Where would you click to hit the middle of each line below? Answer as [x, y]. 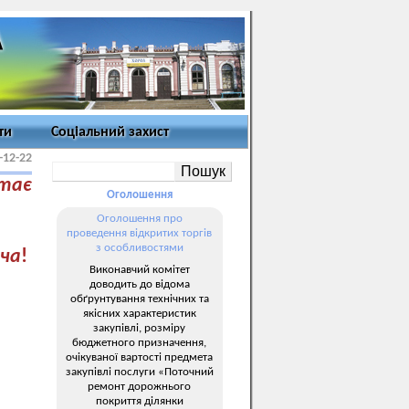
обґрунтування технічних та [139, 299]
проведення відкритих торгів [139, 233]
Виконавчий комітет [139, 269]
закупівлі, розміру [139, 328]
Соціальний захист [110, 132]
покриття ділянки [139, 401]
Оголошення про [139, 219]
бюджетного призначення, [139, 342]
